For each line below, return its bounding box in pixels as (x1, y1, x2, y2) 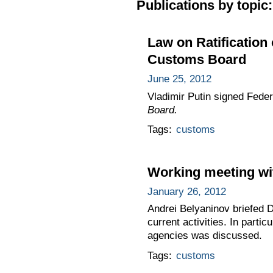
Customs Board (147, 52, 246, 67)
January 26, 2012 (147, 185, 226, 197)
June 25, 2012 (147, 73, 211, 85)
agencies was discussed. (147, 230, 262, 242)
